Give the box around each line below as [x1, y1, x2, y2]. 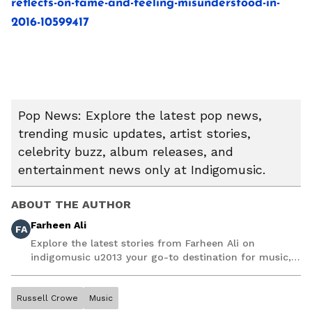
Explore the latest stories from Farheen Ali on [31, 237, 255, 249]
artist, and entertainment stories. [31, 265, 193, 277]
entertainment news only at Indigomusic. [18, 162, 265, 178]
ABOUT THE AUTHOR [11, 198, 131, 212]
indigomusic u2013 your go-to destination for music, [31, 251, 291, 263]
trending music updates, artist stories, [18, 126, 251, 141]
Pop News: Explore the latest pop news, [18, 108, 262, 123]
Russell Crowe [17, 293, 78, 304]
